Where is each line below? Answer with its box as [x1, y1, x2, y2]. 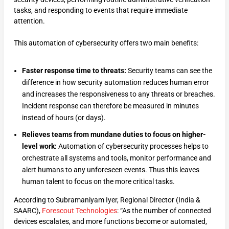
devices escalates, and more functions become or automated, [13, 217, 207, 225]
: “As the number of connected [117, 206, 211, 215]
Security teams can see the [127, 66, 212, 75]
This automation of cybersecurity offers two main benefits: [13, 38, 198, 47]
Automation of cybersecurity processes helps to [58, 142, 209, 150]
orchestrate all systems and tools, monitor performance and [21, 153, 211, 162]
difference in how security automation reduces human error [21, 78, 209, 87]
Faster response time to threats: [21, 66, 128, 75]
